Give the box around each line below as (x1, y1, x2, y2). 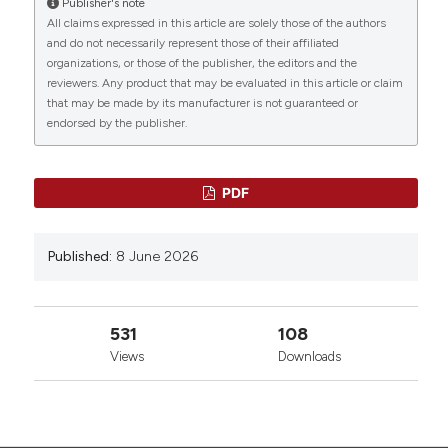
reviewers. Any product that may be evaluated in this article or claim (46, 76, 403, 91)
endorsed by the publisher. (46, 116, 187, 131)
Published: (47, 248, 112, 266)
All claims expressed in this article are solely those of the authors (46, 16, 386, 31)
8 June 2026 (115, 248, 198, 266)
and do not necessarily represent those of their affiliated (46, 36, 339, 51)
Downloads (278, 349, 342, 365)
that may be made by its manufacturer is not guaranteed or (46, 96, 358, 111)
